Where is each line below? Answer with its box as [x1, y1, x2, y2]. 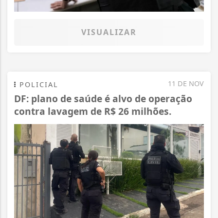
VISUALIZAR [81, 26, 137, 37]
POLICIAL [17, 79, 58, 89]
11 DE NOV [168, 78, 204, 88]
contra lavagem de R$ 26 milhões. [14, 104, 171, 118]
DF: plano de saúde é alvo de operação [14, 91, 192, 105]
